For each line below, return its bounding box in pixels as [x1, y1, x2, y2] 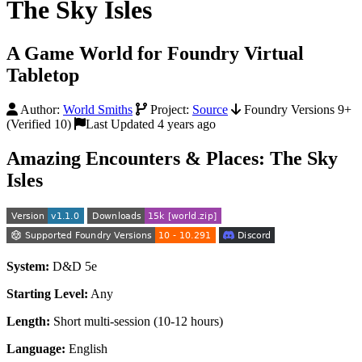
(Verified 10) [6, 116, 71, 131]
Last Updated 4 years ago [86, 116, 216, 131]
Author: [18, 102, 63, 116]
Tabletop [6, 64, 79, 86]
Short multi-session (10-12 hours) [50, 314, 223, 328]
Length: [6, 314, 50, 328]
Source [192, 102, 228, 116]
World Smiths [63, 102, 133, 116]
